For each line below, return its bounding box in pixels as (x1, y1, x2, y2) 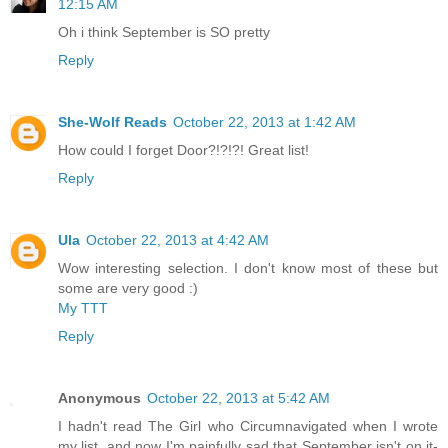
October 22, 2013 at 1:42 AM (173, 114, 356, 131)
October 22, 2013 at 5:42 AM (147, 390, 330, 407)
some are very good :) (58, 280, 198, 297)
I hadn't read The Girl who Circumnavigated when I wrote (58, 418, 438, 435)
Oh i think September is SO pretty (58, 24, 270, 41)
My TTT (58, 300, 108, 317)
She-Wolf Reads (58, 114, 167, 131)
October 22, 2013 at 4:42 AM (86, 232, 269, 249)
